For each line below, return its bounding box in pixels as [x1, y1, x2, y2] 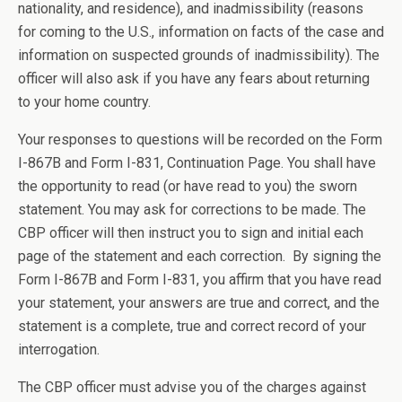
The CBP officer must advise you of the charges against [18, 379, 366, 396]
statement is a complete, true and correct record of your [18, 318, 366, 335]
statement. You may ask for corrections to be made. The [18, 201, 366, 218]
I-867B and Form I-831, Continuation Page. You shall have [18, 154, 376, 171]
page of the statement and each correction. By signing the [18, 248, 381, 265]
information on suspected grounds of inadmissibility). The [18, 47, 380, 64]
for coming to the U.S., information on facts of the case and [18, 23, 384, 40]
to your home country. [18, 93, 151, 110]
